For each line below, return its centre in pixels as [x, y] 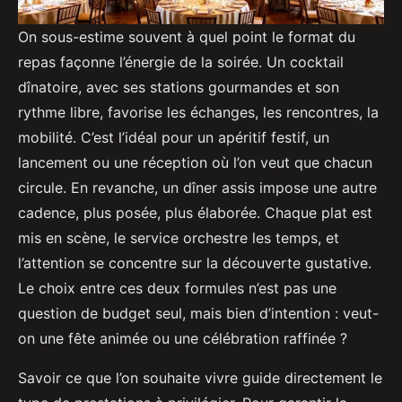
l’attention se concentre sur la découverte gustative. [195, 263]
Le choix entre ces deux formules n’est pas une [177, 288]
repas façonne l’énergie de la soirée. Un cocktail [181, 62]
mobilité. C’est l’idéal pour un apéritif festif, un [174, 138]
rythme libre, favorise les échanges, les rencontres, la [198, 113]
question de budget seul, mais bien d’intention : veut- [198, 314]
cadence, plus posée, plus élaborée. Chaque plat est [195, 213]
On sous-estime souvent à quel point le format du [187, 37]
